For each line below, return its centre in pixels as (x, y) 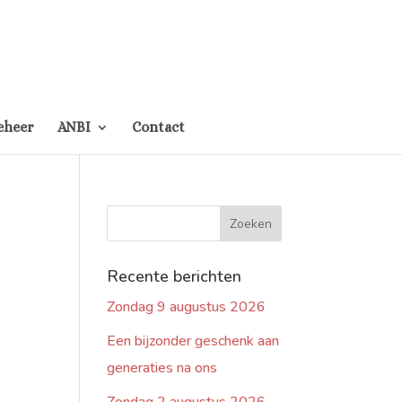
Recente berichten (175, 276)
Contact (158, 127)
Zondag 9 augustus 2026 (187, 307)
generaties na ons (162, 368)
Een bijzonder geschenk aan (193, 341)
